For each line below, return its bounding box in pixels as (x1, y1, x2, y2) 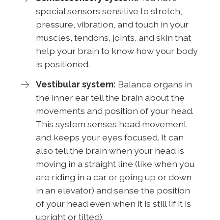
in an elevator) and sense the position (35, 185, 190, 195)
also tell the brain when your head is (35, 145, 184, 156)
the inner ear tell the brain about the (35, 92, 185, 103)
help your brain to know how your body (35, 45, 198, 56)
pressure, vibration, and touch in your (35, 19, 189, 29)
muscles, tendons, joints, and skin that (35, 32, 191, 43)
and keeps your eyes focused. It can (35, 132, 184, 142)
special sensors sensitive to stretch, (35, 5, 182, 16)
